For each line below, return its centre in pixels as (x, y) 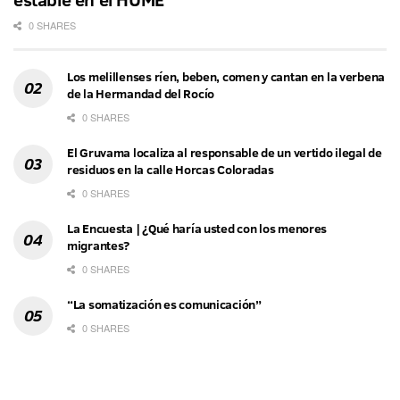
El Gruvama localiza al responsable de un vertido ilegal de (225, 152)
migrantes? (99, 245)
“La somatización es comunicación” (164, 304)
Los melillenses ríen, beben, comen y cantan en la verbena (226, 76)
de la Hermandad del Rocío (141, 93)
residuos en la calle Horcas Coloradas (171, 169)
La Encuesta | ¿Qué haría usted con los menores (197, 228)
